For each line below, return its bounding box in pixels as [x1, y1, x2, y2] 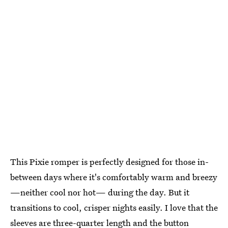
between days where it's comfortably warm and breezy [10, 170, 217, 183]
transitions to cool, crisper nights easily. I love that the [10, 201, 218, 213]
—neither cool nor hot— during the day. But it [10, 186, 189, 198]
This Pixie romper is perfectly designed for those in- [10, 155, 209, 167]
